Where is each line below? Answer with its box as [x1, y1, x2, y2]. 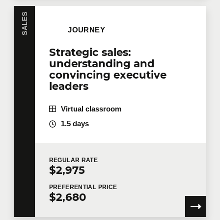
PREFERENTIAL [49, 183, 98, 191]
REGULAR [49, 157, 82, 164]
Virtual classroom [60, 105, 121, 113]
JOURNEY [68, 26, 106, 34]
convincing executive [49, 68, 166, 81]
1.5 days [60, 120, 89, 128]
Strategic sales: [49, 45, 131, 58]
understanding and [49, 56, 155, 70]
